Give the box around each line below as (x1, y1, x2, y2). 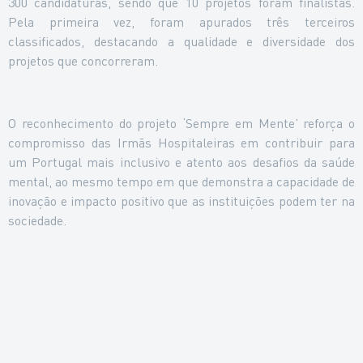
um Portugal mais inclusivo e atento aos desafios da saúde (8, 153, 355, 171)
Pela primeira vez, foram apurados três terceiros (8, 13, 355, 31)
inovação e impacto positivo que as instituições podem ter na (8, 192, 355, 210)
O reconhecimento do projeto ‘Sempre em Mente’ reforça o (8, 114, 355, 132)
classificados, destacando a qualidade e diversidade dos (8, 32, 355, 50)
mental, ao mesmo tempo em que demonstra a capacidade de (8, 173, 355, 190)
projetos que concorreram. (8, 52, 158, 70)
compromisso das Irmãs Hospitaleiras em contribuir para (8, 134, 355, 152)
